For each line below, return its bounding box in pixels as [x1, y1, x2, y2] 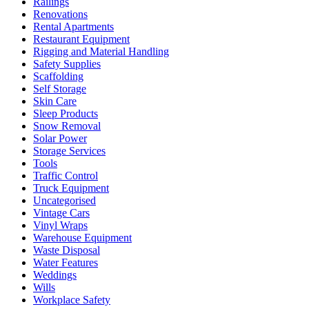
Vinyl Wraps [33, 219, 88, 231]
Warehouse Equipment [33, 231, 132, 243]
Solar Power [33, 132, 87, 144]
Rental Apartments [33, 20, 114, 32]
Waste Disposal [33, 243, 100, 256]
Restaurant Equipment [33, 32, 130, 45]
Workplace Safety [33, 293, 110, 306]
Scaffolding [33, 70, 83, 82]
